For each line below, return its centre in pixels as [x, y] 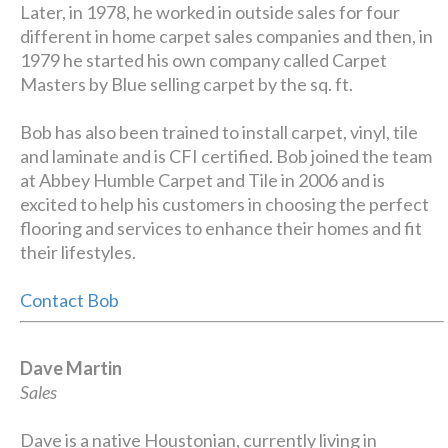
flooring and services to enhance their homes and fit [221, 228]
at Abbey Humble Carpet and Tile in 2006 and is [203, 180]
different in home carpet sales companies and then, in [227, 36]
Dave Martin [71, 368]
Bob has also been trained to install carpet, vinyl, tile [219, 132]
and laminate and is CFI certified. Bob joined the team [226, 156]
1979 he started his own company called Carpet [204, 60]
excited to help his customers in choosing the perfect [225, 204]
